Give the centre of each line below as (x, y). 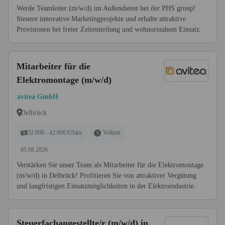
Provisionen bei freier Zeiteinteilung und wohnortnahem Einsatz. (109, 29)
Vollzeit (112, 133)
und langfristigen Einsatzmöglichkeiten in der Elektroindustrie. (106, 186)
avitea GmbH (38, 97)
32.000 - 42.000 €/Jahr (55, 133)
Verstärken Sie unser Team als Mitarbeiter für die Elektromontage (110, 165)
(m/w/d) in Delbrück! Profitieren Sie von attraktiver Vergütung (106, 176)
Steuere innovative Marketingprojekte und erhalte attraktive (101, 19)
